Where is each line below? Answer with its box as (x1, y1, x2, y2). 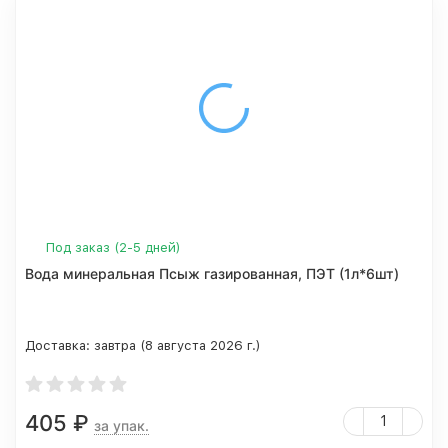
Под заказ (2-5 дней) (46, 240, 181, 255)
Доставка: (25, 338, 94, 353)
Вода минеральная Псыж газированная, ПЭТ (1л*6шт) (25, 265, 399, 282)
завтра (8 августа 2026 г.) (94, 338, 261, 353)
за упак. (94, 417, 149, 434)
